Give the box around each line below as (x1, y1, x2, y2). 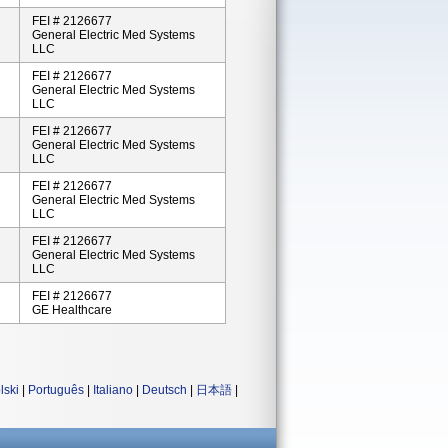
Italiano (93, 383, 133, 397)
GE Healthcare (32, 303, 112, 317)
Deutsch (142, 383, 187, 397)
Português (28, 383, 84, 397)
